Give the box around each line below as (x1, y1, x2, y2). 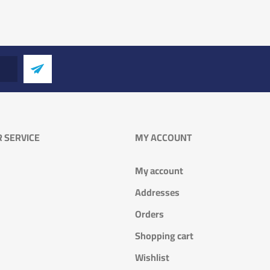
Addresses (135, 183, 180, 201)
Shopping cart (135, 227, 193, 245)
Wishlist (135, 248, 169, 266)
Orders (135, 205, 164, 223)
